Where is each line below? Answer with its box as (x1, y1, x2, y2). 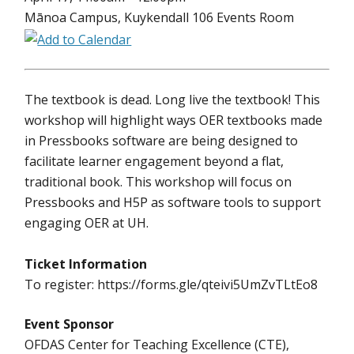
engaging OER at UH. (24, 214, 149, 232)
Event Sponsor (24, 315, 115, 333)
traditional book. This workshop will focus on (24, 173, 292, 190)
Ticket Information (24, 255, 148, 273)
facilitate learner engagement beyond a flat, (24, 153, 284, 170)
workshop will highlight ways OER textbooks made (24, 111, 323, 129)
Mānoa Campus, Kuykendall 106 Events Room (24, 9, 295, 27)
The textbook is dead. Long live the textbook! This (24, 91, 321, 108)
